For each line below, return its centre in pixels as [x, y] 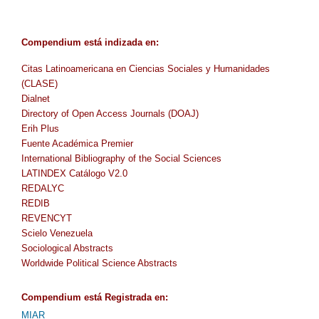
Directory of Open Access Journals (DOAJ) [110, 113]
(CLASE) [40, 83]
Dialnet [36, 98]
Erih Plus [40, 128]
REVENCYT [47, 218]
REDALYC [43, 188]
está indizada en [119, 42]
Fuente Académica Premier [77, 143]
